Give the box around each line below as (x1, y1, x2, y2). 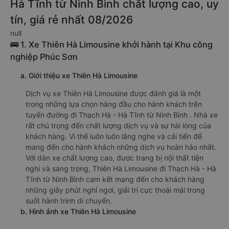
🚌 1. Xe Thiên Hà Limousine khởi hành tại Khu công (10, 39, 213, 50)
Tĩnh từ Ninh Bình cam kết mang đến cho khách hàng (26, 175, 204, 184)
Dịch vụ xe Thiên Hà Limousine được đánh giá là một (26, 89, 201, 98)
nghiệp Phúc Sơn (10, 52, 78, 62)
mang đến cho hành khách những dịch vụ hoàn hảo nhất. (26, 143, 216, 151)
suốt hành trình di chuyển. (26, 196, 112, 205)
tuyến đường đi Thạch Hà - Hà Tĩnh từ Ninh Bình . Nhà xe (26, 110, 218, 119)
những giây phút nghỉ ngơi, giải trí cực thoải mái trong (26, 186, 205, 194)
